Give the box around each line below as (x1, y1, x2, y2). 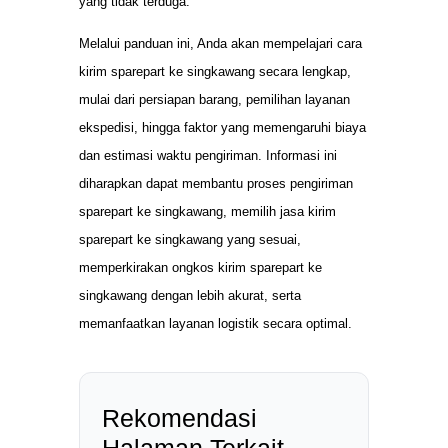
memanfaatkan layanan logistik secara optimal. (79, 316, 352, 332)
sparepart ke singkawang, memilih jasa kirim (79, 204, 336, 220)
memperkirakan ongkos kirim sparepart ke (79, 260, 322, 276)
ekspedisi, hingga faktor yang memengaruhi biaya (79, 120, 366, 136)
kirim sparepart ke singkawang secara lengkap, (79, 64, 351, 80)
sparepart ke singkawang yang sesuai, (79, 232, 301, 248)
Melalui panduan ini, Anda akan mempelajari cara (79, 36, 362, 52)
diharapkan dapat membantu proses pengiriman (79, 176, 353, 192)
